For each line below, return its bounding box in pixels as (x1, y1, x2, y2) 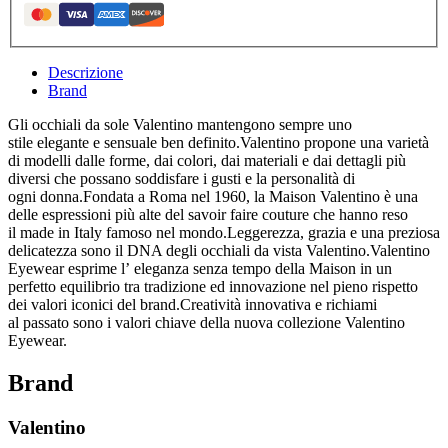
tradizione (144, 278, 206, 296)
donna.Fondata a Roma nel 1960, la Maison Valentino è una (40, 188, 418, 206)
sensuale (104, 134, 157, 152)
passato (23, 314, 69, 332)
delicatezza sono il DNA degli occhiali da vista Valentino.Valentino (8, 242, 430, 260)
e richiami (315, 296, 377, 314)
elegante (37, 134, 89, 152)
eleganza (134, 260, 189, 278)
